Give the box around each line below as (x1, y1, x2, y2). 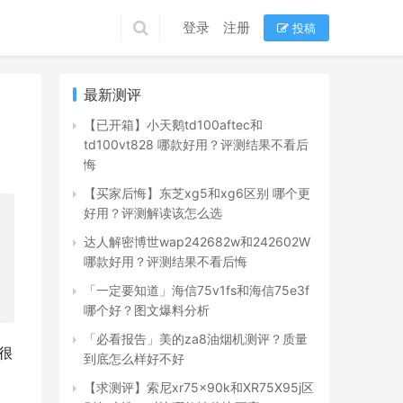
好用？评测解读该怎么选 (84, 205, 222, 220)
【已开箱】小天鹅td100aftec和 (84, 117, 263, 132)
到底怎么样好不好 (84, 351, 184, 366)
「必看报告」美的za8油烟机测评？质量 (84, 331, 308, 346)
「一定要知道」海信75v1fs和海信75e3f (84, 282, 309, 298)
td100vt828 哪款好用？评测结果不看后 (84, 137, 309, 152)
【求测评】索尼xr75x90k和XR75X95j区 (84, 380, 314, 395)
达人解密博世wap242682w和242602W (84, 234, 310, 249)
